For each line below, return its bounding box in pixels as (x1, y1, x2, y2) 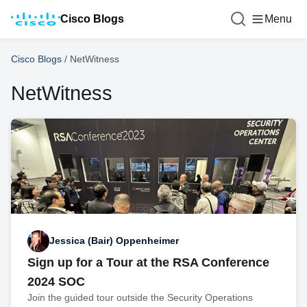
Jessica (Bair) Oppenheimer (49, 235, 179, 247)
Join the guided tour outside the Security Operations (27, 291, 253, 303)
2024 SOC (27, 274, 85, 288)
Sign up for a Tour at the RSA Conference (27, 255, 269, 269)
